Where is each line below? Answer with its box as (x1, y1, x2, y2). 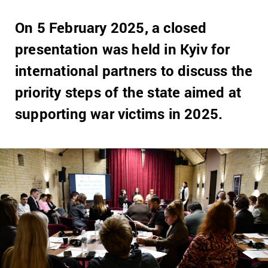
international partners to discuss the (15, 61, 253, 80)
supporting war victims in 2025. (15, 104, 223, 123)
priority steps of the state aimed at (15, 83, 242, 102)
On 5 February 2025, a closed (15, 18, 207, 37)
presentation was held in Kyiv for (15, 39, 230, 59)
